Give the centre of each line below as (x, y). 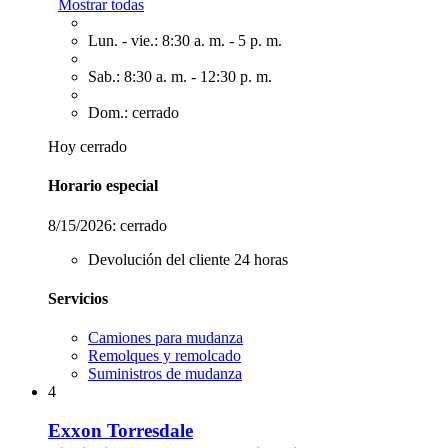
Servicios (78, 298)
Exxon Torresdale (120, 430)
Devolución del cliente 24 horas (188, 259)
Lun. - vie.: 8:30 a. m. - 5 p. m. (185, 40)
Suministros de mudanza (165, 374)
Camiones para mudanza (165, 338)
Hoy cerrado (87, 146)
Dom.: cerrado (133, 112)
